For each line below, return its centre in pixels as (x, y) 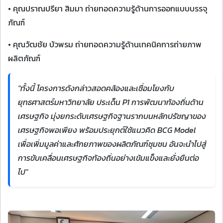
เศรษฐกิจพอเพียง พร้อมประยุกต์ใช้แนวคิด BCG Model (107, 130)
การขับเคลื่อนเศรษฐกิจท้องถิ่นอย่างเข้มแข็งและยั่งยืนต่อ (109, 158)
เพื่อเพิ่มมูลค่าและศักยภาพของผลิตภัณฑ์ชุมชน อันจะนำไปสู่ (112, 144)
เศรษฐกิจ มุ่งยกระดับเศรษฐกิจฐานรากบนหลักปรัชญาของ (112, 116)
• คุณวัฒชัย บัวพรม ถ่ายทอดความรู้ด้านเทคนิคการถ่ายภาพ (105, 44)
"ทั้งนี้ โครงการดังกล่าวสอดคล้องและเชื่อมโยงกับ (96, 88)
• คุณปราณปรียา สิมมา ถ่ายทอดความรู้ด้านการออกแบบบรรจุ (108, 8)
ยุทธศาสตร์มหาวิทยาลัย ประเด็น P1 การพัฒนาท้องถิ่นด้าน (111, 102)
